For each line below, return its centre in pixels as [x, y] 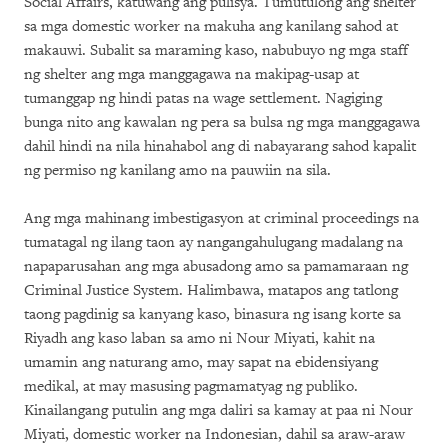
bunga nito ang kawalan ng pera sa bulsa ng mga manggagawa [222, 122]
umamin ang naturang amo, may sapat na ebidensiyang [201, 362]
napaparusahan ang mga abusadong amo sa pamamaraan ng [216, 266]
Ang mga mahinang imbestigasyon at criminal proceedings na [221, 218]
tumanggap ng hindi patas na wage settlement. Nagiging [203, 98]
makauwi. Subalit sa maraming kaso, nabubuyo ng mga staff [216, 50]
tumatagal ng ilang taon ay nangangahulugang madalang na [213, 242]
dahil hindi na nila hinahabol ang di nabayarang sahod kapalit [220, 146]
